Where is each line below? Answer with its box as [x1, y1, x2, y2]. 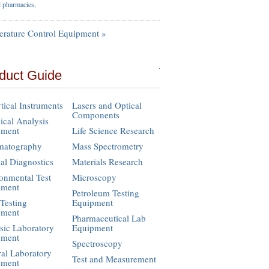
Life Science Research [71, 124, 154, 136]
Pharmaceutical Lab [71, 211, 146, 224]
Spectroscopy [71, 237, 122, 249]
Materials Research [71, 155, 143, 168]
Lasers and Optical [71, 98, 142, 111]
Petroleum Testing [71, 186, 139, 199]
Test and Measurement [71, 252, 156, 265]
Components [71, 108, 119, 121]
